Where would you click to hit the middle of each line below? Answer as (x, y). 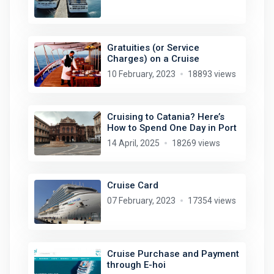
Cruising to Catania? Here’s (165, 117)
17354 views (212, 201)
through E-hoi (136, 265)
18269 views (196, 143)
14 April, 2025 (133, 143)
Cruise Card (132, 185)
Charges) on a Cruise (153, 59)
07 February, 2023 (141, 201)
